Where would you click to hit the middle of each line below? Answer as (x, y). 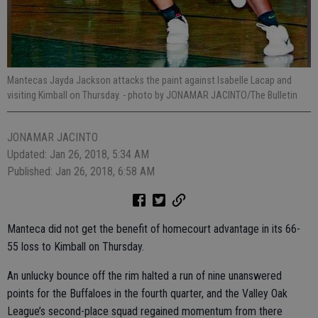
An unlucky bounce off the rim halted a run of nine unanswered (144, 276)
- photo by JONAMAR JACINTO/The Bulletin (210, 95)
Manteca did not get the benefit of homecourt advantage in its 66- (154, 229)
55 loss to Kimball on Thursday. (76, 247)
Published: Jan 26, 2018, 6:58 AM (81, 171)
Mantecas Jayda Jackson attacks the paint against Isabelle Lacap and (149, 80)
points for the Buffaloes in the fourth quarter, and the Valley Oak (147, 294)
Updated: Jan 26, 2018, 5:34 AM (78, 154)
